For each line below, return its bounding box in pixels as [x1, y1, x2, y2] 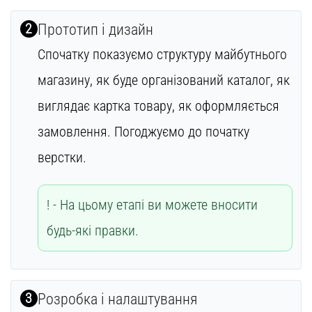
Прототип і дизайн [37, 21, 153, 39]
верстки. [37, 149, 86, 166]
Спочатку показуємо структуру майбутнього [37, 46, 287, 63]
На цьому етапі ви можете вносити [60, 196, 258, 214]
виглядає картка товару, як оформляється [37, 97, 279, 115]
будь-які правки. [47, 222, 139, 240]
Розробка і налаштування [37, 290, 198, 309]
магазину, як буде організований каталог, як [37, 72, 290, 89]
